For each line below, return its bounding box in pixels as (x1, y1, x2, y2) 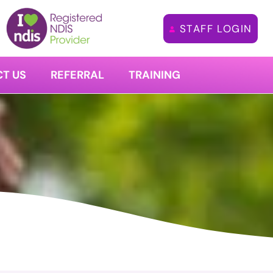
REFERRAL (50, 67, 104, 82)
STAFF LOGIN (179, 22, 252, 36)
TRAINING (128, 67, 180, 82)
